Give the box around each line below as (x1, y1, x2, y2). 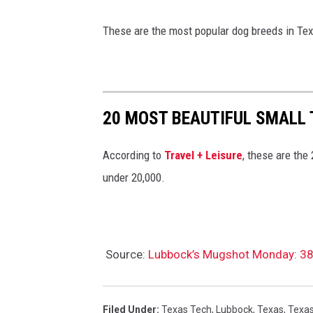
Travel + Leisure (164, 147, 242, 162)
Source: (103, 247, 148, 261)
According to (103, 147, 164, 162)
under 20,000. (103, 170, 165, 184)
